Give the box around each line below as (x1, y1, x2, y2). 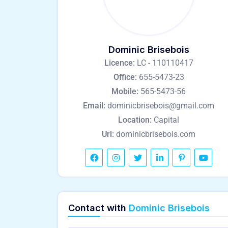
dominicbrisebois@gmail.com (107, 101, 214, 110)
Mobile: (111, 87, 140, 96)
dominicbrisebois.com (116, 129, 195, 139)
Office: (113, 72, 139, 82)
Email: (83, 101, 107, 110)
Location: (118, 115, 154, 125)
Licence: (104, 58, 137, 68)
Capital (154, 115, 179, 125)
